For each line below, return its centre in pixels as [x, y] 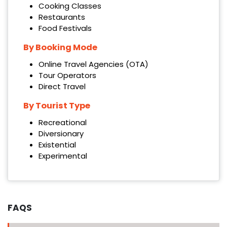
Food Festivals [65, 28]
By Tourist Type [57, 106]
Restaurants [62, 17]
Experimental [63, 156]
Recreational [62, 123]
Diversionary [61, 134]
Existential [57, 145]
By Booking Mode [60, 48]
